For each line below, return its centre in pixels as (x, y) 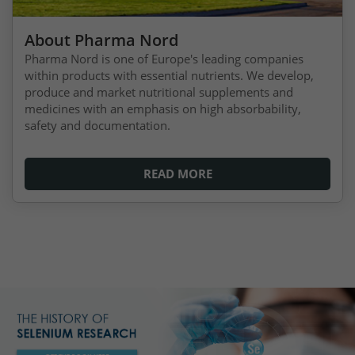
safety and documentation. (99, 125)
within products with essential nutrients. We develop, (169, 75)
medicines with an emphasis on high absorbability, (163, 108)
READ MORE (177, 173)
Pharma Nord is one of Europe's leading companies (164, 58)
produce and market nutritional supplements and (159, 92)
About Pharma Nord (101, 39)
